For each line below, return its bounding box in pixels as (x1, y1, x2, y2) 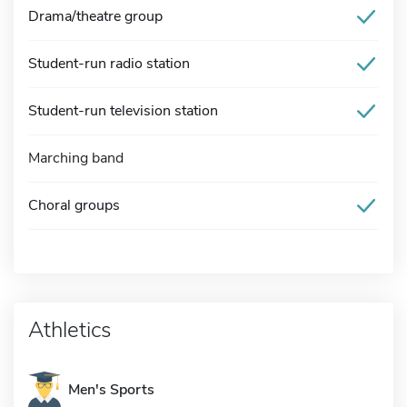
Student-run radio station (28, 53, 190, 74)
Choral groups (28, 194, 120, 215)
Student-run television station (28, 100, 218, 121)
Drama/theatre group (28, 5, 163, 26)
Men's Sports (68, 379, 154, 400)
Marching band (28, 147, 124, 168)
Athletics (28, 314, 111, 344)
